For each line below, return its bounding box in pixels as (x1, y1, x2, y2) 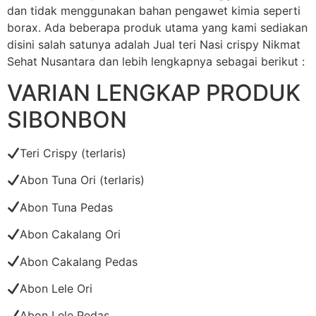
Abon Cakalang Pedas (20, 254, 138, 269)
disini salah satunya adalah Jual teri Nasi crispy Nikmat (7, 37, 300, 51)
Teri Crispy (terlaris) (20, 145, 127, 160)
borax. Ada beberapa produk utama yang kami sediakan (7, 20, 308, 35)
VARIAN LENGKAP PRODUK (7, 78, 300, 107)
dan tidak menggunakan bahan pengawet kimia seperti (7, 3, 300, 18)
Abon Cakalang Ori (20, 227, 121, 242)
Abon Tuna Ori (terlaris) (20, 173, 145, 188)
